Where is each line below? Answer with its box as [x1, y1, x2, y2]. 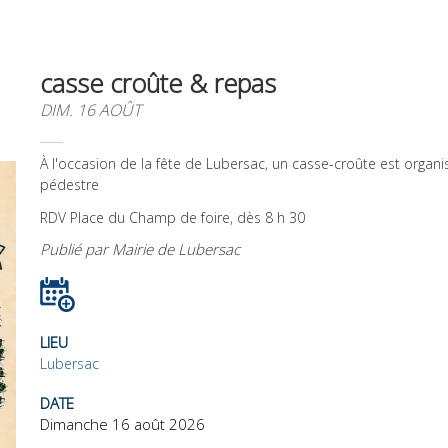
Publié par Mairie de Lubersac [40, 238, 240, 259]
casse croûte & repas [40, 66, 276, 101]
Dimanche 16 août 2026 [40, 413, 205, 434]
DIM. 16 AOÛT [40, 99, 141, 122]
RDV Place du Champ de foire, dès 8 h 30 [40, 207, 305, 227]
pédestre [40, 175, 99, 195]
